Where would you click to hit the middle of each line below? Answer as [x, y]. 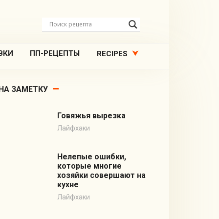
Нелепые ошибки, [91, 157]
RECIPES [112, 54]
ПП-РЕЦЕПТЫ [55, 53]
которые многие [89, 166]
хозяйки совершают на [101, 175]
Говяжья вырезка [91, 116]
